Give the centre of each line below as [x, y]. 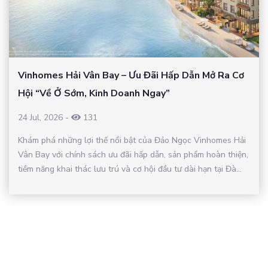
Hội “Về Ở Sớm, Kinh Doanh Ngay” [94, 94]
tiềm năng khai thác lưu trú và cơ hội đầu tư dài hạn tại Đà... [130, 169]
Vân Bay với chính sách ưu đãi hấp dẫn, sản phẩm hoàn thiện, [133, 155]
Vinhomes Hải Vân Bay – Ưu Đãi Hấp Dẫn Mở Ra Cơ [131, 76]
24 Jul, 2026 [40, 118]
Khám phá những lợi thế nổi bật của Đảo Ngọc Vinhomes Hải [132, 141]
